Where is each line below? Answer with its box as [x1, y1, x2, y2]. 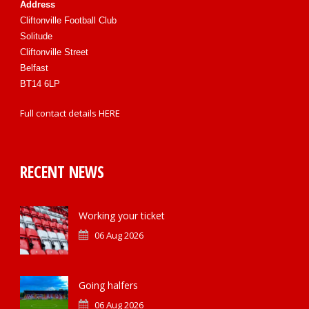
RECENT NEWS [20, 161, 104, 183]
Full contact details [20, 107, 99, 119]
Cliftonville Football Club [20, 15, 117, 26]
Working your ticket [79, 209, 165, 222]
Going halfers [79, 279, 138, 292]
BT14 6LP [20, 79, 60, 89]
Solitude [20, 31, 52, 41]
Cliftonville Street [20, 47, 88, 57]
